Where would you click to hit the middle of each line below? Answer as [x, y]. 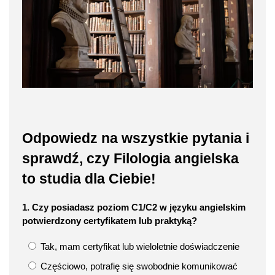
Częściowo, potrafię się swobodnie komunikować [138, 266]
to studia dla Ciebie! [89, 179]
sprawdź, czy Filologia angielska [130, 159]
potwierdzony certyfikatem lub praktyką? [110, 220]
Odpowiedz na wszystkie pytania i [136, 139]
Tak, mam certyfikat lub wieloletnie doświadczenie [139, 246]
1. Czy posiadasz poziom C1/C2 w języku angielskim [134, 207]
